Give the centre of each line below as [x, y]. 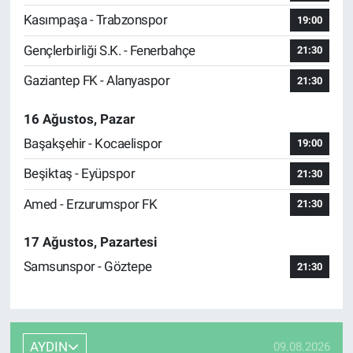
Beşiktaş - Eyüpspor [79, 174]
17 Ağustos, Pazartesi [90, 242]
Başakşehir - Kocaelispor [93, 143]
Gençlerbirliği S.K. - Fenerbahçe [109, 50]
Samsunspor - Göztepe [87, 267]
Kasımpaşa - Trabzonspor [95, 20]
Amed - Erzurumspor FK [90, 204]
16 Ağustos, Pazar [79, 119]
